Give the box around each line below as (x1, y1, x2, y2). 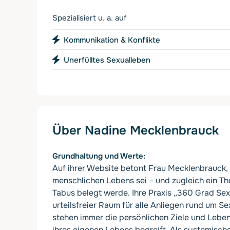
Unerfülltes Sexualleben (64, 55, 150, 66)
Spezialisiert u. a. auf (52, 12, 126, 23)
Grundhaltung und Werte (52, 151, 143, 162)
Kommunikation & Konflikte (64, 34, 160, 45)
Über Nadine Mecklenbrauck (52, 123, 219, 139)
